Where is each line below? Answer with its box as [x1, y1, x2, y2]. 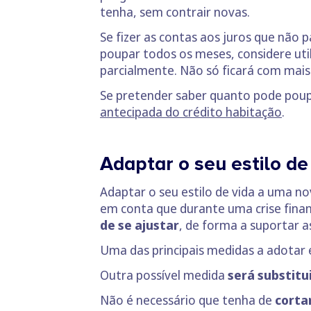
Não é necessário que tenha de [100, 292, 275, 309]
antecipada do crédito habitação [100, 103, 282, 121]
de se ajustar [100, 217, 179, 234]
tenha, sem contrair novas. [100, 3, 250, 21]
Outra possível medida [100, 267, 228, 284]
